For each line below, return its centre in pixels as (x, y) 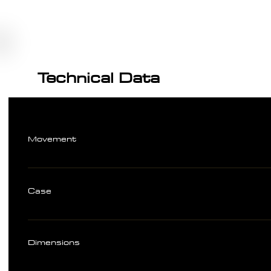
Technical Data (99, 77)
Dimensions (54, 242)
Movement (52, 139)
